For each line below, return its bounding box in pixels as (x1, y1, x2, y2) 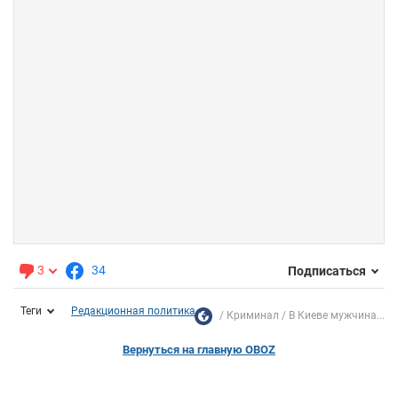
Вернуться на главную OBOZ (123, 343, 275, 357)
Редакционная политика (71, 305, 195, 318)
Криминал (227, 309, 279, 322)
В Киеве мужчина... (289, 309, 385, 322)
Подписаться (288, 263, 366, 278)
